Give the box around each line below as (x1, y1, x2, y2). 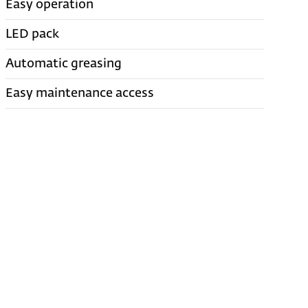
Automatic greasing (5, 57, 122, 70)
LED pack (5, 27, 60, 41)
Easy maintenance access (5, 87, 155, 100)
